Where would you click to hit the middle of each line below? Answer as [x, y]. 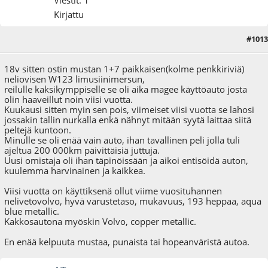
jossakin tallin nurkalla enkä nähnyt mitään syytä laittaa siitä [128, 119]
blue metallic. [32, 211]
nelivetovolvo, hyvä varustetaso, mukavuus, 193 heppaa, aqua [133, 201]
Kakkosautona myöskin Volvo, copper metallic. [100, 221]
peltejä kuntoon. [38, 130]
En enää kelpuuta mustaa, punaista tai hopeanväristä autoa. [127, 241]
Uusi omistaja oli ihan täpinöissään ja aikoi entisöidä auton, [127, 160]
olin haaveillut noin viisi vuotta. [69, 99]
